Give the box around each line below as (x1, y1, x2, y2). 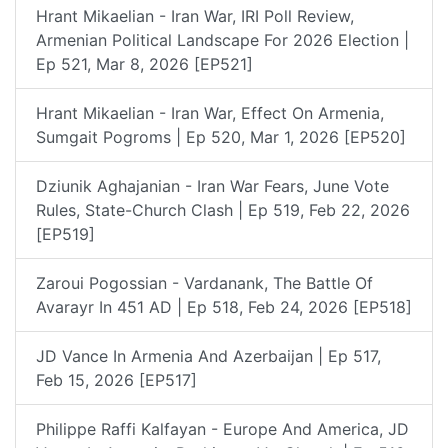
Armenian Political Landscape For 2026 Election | (36, 29, 409, 50)
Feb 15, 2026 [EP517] (36, 369, 197, 390)
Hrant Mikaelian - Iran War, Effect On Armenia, (36, 102, 384, 123)
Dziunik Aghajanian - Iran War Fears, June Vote (36, 175, 389, 196)
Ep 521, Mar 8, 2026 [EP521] (36, 53, 253, 74)
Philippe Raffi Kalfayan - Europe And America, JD (36, 418, 409, 439)
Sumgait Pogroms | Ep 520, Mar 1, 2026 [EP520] (36, 126, 406, 147)
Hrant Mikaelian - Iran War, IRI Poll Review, (36, 5, 354, 26)
